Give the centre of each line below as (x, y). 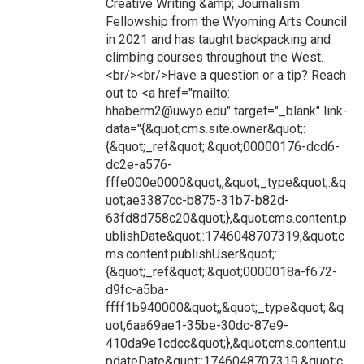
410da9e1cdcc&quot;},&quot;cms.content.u (226, 344)
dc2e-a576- (139, 165)
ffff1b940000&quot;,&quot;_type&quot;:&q (225, 308)
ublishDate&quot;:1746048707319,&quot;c (225, 236)
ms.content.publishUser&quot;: (191, 254)
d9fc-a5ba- (137, 290)
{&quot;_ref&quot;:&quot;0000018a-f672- (221, 272)
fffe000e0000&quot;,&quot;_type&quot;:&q (226, 183)
